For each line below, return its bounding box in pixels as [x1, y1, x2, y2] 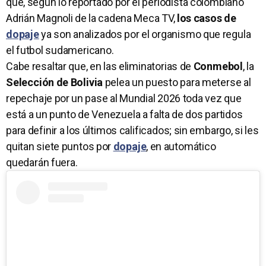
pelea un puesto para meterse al [103, 76, 251, 89]
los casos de [175, 12, 236, 25]
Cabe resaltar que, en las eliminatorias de [6, 60, 194, 73]
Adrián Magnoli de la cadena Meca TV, [6, 12, 175, 25]
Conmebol [193, 60, 243, 73]
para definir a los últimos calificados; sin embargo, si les [6, 124, 259, 137]
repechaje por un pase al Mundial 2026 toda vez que [6, 92, 242, 105]
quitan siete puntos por [6, 140, 113, 153]
